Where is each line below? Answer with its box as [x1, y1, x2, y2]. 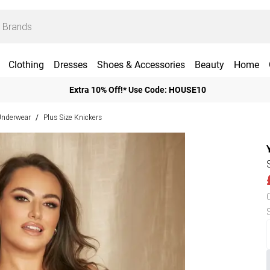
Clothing [8, 59, 44, 71]
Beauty [194, 59, 224, 71]
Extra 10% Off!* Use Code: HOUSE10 [69, 84, 206, 95]
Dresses [53, 59, 87, 71]
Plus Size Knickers [43, 113, 102, 122]
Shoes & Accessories [96, 59, 185, 71]
